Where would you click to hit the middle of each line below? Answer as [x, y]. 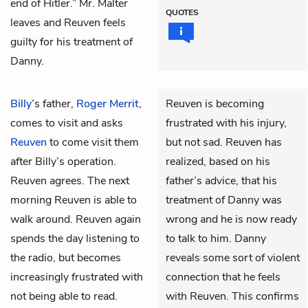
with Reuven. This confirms [232, 296]
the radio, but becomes [66, 257]
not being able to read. [64, 296]
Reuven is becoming [215, 103]
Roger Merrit [108, 103]
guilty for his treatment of [71, 42]
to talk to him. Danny [216, 238]
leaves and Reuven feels [68, 22]
